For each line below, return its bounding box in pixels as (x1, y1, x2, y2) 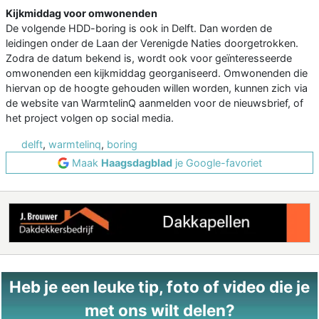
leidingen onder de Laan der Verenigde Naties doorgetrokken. (6, 37, 298, 50)
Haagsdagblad (100, 157, 172, 169)
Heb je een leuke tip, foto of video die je (9, 277, 310, 297)
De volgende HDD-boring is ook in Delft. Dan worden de (6, 22, 272, 35)
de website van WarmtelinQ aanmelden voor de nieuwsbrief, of (6, 97, 303, 110)
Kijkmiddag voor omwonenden (6, 7, 157, 20)
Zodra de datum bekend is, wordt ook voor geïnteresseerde (6, 52, 292, 65)
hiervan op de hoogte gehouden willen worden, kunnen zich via (6, 82, 308, 95)
